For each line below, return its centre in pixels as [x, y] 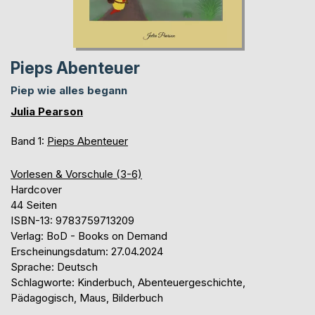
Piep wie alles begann [69, 91]
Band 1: [29, 141]
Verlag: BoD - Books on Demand [89, 236]
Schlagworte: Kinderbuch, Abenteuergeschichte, [128, 283]
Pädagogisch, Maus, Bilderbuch [87, 298]
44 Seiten [34, 205]
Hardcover [36, 190]
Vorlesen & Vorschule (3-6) [76, 174]
